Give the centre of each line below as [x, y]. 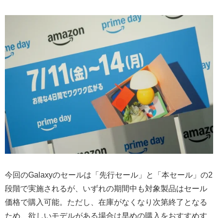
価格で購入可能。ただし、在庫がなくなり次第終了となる [106, 202]
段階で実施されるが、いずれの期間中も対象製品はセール [106, 188]
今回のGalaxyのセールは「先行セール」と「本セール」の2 [109, 175]
